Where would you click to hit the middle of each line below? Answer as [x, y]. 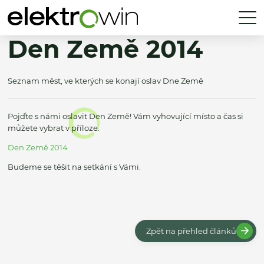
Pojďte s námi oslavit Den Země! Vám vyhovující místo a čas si [126, 116]
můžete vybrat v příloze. [54, 128]
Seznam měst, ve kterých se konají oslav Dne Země [105, 81]
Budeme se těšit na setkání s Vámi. [74, 167]
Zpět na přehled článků [191, 231]
